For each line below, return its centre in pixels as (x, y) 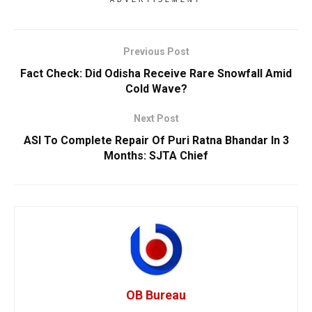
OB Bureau (156, 295)
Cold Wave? (156, 88)
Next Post (156, 118)
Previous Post (156, 51)
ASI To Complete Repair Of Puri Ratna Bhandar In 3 (156, 140)
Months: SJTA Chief (156, 155)
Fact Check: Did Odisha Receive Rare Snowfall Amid (156, 73)
